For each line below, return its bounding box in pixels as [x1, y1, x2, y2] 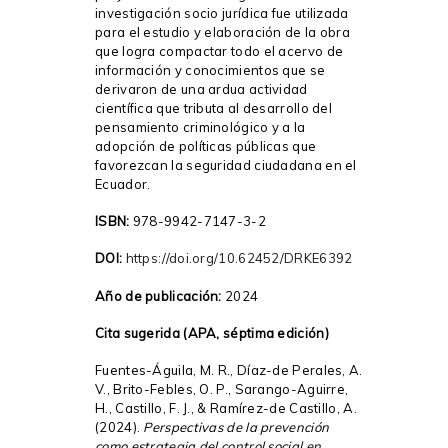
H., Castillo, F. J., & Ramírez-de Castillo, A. [95, 399, 357, 416]
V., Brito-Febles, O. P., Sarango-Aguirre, [95, 380, 349, 397]
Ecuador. [95, 176, 151, 192]
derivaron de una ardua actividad [95, 81, 308, 97]
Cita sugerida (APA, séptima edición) [95, 324, 329, 341]
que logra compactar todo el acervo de [95, 43, 344, 59]
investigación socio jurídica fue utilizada [95, 5, 349, 21]
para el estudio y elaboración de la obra [95, 24, 351, 40]
